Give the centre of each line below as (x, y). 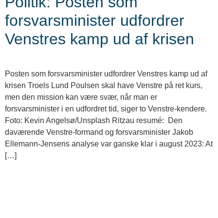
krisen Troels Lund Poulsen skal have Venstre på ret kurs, (104, 86)
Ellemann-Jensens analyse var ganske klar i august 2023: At (109, 144)
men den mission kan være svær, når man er (81, 97)
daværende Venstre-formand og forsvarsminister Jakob (99, 132)
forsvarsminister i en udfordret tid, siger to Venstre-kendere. (106, 109)
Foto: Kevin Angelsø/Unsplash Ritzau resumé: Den (94, 121)
